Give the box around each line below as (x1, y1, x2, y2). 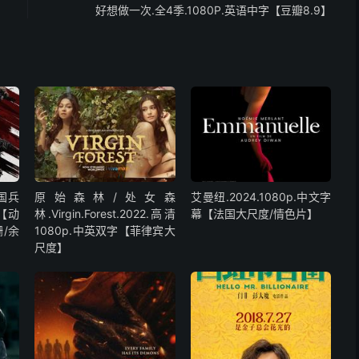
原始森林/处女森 (34, 190, 175, 204)
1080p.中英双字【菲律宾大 (34, 224, 175, 238)
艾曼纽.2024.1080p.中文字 (191, 190, 332, 204)
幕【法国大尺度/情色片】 (191, 207, 319, 221)
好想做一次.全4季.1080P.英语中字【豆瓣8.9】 (95, 2, 332, 17)
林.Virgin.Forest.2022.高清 (34, 207, 175, 221)
